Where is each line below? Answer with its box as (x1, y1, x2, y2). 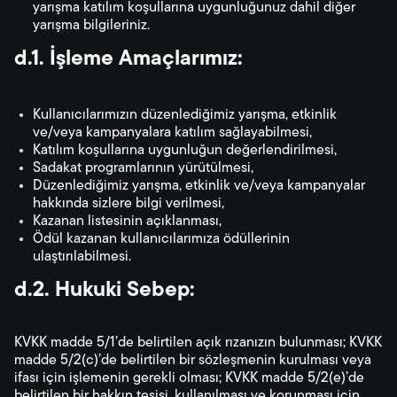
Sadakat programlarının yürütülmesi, (33, 161, 253, 175)
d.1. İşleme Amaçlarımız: (14, 49, 243, 70)
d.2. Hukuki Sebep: (14, 280, 195, 301)
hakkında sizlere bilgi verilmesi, (33, 197, 224, 211)
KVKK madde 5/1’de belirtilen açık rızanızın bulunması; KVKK (14, 336, 382, 350)
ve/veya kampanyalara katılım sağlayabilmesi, (33, 126, 312, 140)
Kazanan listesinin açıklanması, (33, 214, 222, 229)
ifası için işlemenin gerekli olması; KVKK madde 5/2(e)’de (14, 371, 364, 385)
